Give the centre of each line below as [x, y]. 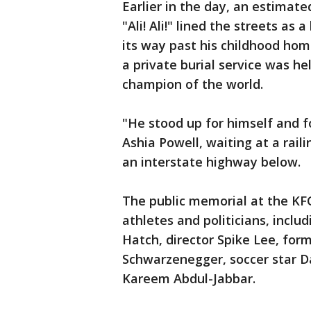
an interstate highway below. [211, 162]
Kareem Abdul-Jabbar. [189, 278]
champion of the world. [193, 84]
